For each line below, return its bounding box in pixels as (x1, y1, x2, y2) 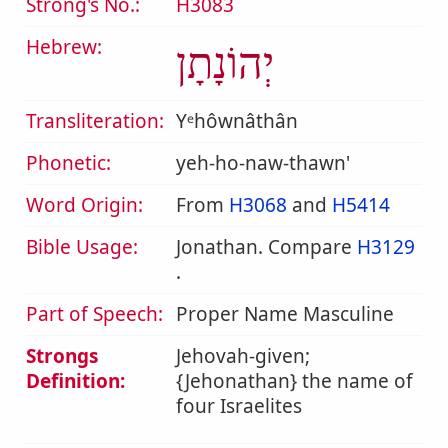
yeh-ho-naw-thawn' (176, 150, 350, 176)
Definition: (26, 368, 125, 394)
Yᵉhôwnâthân (176, 108, 298, 134)
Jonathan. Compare (176, 234, 357, 260)
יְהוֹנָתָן (176, 40, 274, 87)
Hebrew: (26, 34, 102, 60)
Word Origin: (26, 192, 143, 218)
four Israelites (176, 393, 302, 419)
